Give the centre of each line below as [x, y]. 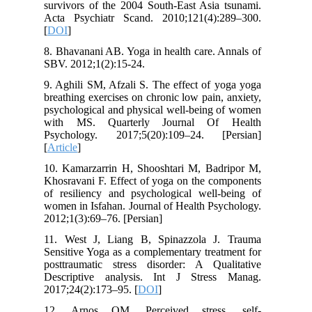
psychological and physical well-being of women [159, 110]
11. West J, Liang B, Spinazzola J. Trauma [159, 240]
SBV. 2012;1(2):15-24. [102, 64]
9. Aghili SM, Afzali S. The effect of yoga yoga [159, 85]
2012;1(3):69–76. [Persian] [110, 219]
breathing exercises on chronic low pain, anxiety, [159, 97]
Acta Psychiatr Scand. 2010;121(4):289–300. [159, 18]
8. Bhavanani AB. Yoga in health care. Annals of [159, 52]
